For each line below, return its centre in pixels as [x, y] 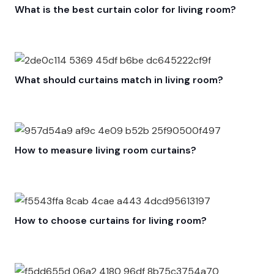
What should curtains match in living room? [119, 80]
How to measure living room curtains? [106, 150]
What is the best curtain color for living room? [125, 9]
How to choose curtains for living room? [111, 220]
